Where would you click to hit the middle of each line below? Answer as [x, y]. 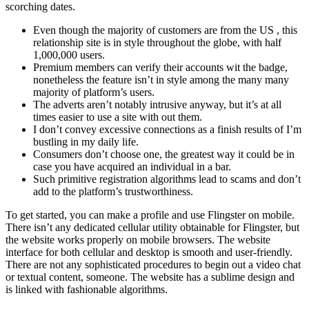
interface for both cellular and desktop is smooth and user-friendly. [149, 252]
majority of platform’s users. [94, 92]
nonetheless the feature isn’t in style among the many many [161, 79]
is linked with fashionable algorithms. [87, 289]
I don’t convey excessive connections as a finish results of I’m [167, 129]
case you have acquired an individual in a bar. [132, 166]
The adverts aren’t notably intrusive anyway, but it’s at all [157, 104]
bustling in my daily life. [86, 141]
